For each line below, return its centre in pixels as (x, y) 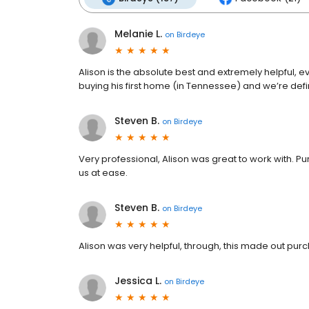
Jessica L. (138, 281)
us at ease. (103, 173)
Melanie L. (138, 34)
